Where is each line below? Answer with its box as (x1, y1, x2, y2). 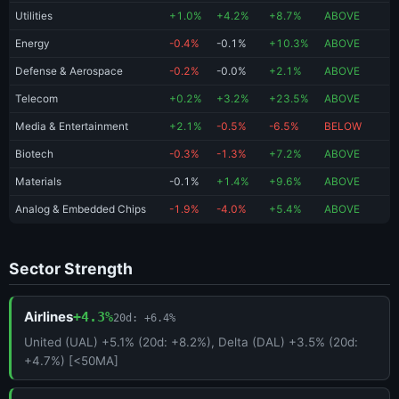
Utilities (15, 10, 53, 23)
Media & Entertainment (15, 120, 128, 134)
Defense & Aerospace (15, 65, 123, 78)
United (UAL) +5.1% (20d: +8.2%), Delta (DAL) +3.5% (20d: (24, 335, 358, 350)
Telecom (15, 93, 58, 106)
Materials (15, 175, 61, 189)
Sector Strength (9, 258, 133, 278)
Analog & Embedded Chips (15, 203, 146, 216)
